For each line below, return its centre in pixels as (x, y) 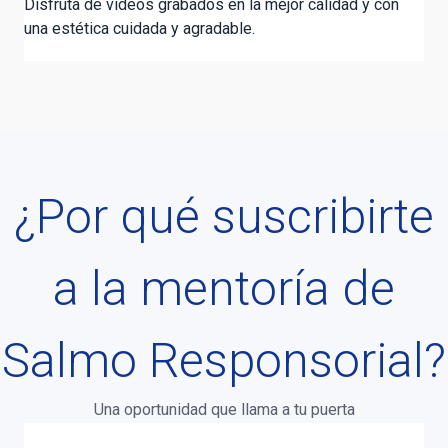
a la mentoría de (224, 289)
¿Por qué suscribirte (224, 217)
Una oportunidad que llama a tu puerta (224, 410)
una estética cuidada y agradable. (139, 29)
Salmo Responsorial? (224, 361)
